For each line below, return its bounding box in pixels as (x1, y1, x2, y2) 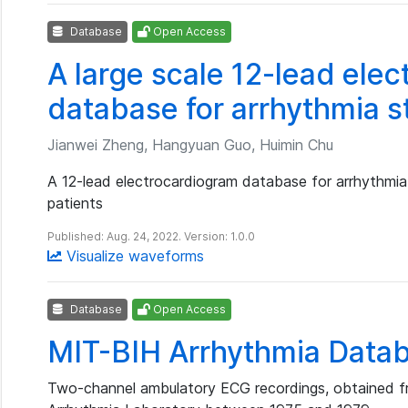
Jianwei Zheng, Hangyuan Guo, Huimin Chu (47, 136, 333, 154)
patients (47, 194, 103, 212)
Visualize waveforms (62, 247, 204, 265)
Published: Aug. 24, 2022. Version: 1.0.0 (47, 229, 255, 243)
